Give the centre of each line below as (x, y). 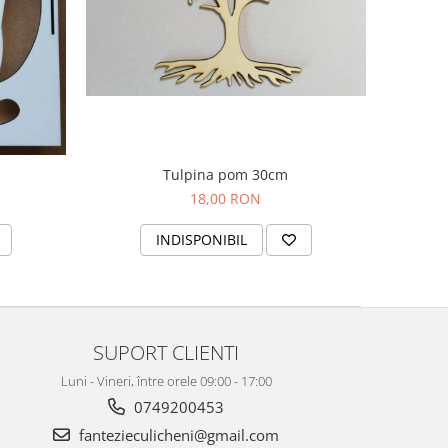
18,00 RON (226, 199)
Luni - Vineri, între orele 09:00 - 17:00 (166, 381)
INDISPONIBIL (201, 240)
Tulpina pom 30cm (226, 175)
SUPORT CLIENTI (166, 352)
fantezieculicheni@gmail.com (177, 435)
